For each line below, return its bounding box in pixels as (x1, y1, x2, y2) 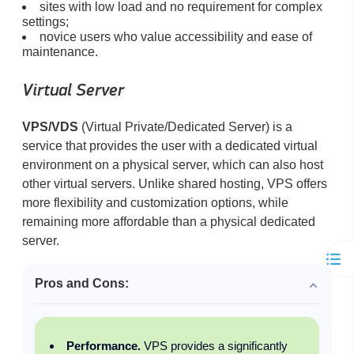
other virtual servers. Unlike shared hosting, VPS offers (22, 176, 327, 190)
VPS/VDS (22, 119, 78, 134)
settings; (22, 15, 69, 29)
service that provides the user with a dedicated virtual (22, 138, 318, 153)
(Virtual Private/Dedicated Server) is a (78, 119, 292, 134)
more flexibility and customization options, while (22, 195, 288, 209)
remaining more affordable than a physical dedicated (22, 214, 315, 228)
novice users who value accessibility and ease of (40, 30, 312, 44)
